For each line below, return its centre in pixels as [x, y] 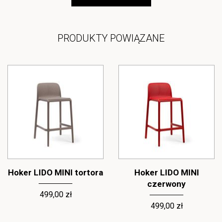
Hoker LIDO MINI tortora [55, 172]
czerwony [166, 184]
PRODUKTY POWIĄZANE [111, 38]
